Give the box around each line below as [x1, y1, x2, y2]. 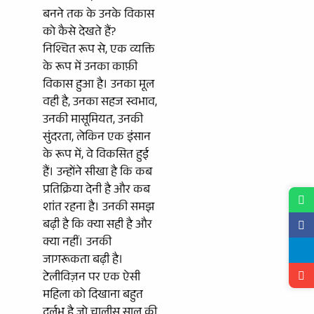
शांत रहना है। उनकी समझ [43, 198, 154, 219]
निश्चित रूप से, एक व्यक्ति [43, 40, 155, 61]
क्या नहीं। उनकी [43, 233, 111, 254]
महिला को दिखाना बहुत [43, 285, 143, 306]
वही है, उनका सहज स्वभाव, [43, 93, 157, 114]
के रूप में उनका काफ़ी [43, 57, 137, 78]
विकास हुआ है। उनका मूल [43, 75, 154, 96]
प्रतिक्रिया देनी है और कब [43, 180, 150, 201]
